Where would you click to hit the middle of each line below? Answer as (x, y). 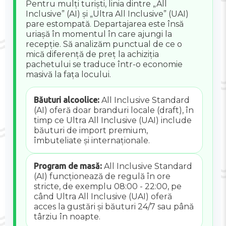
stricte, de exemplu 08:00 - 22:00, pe (107, 187)
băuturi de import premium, (91, 130)
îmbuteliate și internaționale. (92, 140)
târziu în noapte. (67, 217)
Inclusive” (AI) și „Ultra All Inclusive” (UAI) (107, 14)
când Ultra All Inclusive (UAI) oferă (103, 197)
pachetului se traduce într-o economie (104, 64)
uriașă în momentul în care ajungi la (99, 34)
